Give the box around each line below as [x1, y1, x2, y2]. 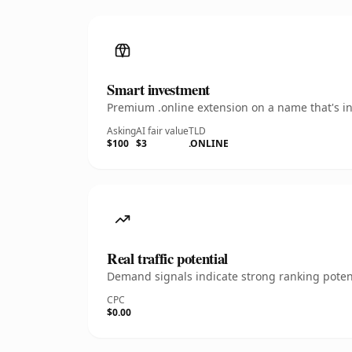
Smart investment [107, 79, 211, 100]
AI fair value [136, 124, 189, 137]
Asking [107, 124, 136, 137]
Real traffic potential [107, 247, 228, 269]
